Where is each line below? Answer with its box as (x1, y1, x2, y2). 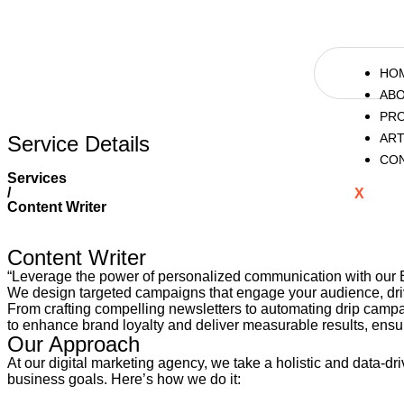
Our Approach (7, 332, 140, 356)
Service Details (7, 132, 150, 156)
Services (7, 170, 67, 186)
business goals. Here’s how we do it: (7, 372, 241, 387)
